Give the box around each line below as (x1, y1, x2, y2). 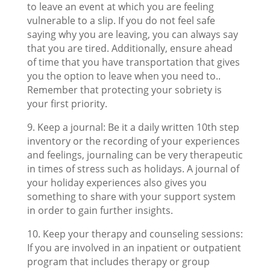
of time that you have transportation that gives (27, 55, 240, 69)
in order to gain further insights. (27, 204, 173, 217)
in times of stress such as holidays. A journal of (27, 162, 239, 175)
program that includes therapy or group (27, 255, 210, 268)
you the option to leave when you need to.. (27, 69, 221, 83)
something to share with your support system (27, 190, 236, 203)
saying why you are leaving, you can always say (27, 28, 238, 41)
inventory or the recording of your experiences (27, 134, 240, 148)
